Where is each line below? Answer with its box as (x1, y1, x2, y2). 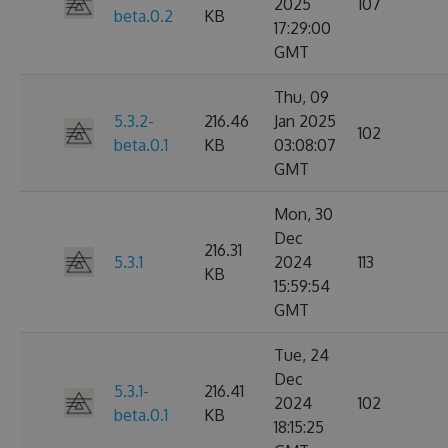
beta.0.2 (114, 6, 173, 26)
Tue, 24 (274, 345, 329, 365)
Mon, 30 (274, 204, 333, 224)
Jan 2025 (274, 111, 336, 131)
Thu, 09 (274, 87, 329, 107)
